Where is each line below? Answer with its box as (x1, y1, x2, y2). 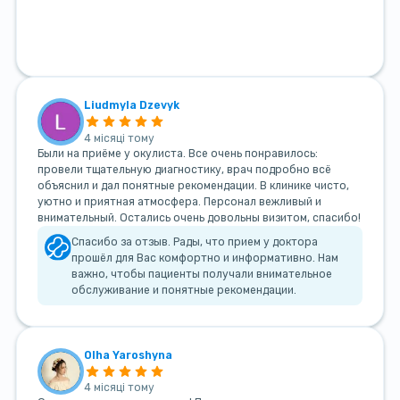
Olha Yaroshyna (84, 348, 173, 362)
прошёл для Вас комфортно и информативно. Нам (71, 251, 339, 264)
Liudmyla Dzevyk (84, 99, 180, 112)
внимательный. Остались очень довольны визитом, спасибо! (37, 211, 361, 224)
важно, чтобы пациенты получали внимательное (71, 267, 333, 280)
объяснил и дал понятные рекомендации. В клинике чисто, (37, 179, 349, 192)
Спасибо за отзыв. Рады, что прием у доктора (71, 235, 319, 248)
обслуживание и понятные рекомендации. (71, 283, 297, 296)
